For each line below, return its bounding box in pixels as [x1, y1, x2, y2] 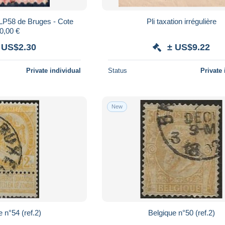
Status [108, 66, 128, 74]
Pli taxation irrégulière [146, 17, 216, 26]
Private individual [26, 66, 81, 74]
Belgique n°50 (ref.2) [148, 208, 215, 217]
